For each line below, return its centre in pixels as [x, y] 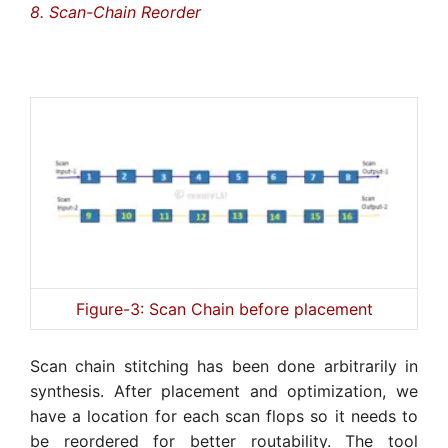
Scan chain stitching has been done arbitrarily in [224, 365]
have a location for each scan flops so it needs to [224, 415]
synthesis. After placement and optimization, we [224, 390]
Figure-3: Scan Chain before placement [224, 308]
